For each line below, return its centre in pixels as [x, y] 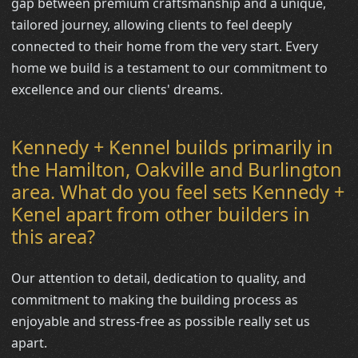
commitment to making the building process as [155, 299]
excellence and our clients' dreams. [117, 89]
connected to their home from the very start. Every [165, 46]
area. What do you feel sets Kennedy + [178, 191]
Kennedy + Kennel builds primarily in [173, 147]
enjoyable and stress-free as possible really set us [161, 321]
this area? [54, 236]
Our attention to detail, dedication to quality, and [159, 278]
